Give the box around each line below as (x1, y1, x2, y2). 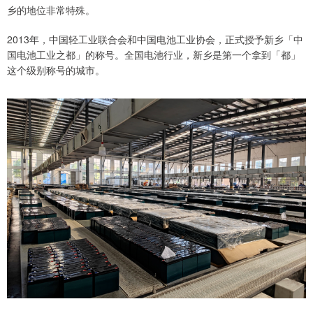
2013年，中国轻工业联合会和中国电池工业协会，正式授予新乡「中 (7, 32, 303, 47)
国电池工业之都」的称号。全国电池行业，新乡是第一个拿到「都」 (7, 48, 300, 62)
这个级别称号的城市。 (7, 63, 105, 78)
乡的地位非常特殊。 (7, 3, 95, 17)
